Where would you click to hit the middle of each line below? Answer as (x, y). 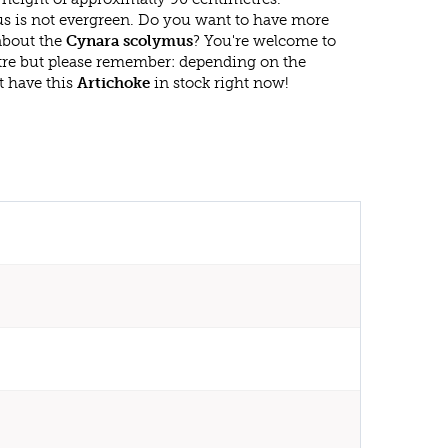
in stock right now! (219, 83)
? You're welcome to (264, 41)
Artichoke (113, 83)
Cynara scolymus (129, 41)
